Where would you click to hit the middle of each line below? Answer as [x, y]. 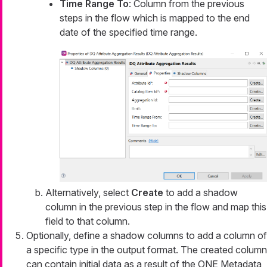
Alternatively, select [88, 193]
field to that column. [88, 221]
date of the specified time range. [128, 32]
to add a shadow [201, 193]
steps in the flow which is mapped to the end [155, 18]
